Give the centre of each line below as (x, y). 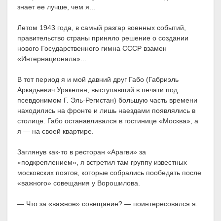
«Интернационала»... (52, 59)
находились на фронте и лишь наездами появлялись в (106, 111)
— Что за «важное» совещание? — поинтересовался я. (108, 204)
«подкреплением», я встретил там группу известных (102, 163)
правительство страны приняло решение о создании (103, 38)
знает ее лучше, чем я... (56, 7)
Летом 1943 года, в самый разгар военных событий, (102, 28)
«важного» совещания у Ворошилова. (79, 183)
